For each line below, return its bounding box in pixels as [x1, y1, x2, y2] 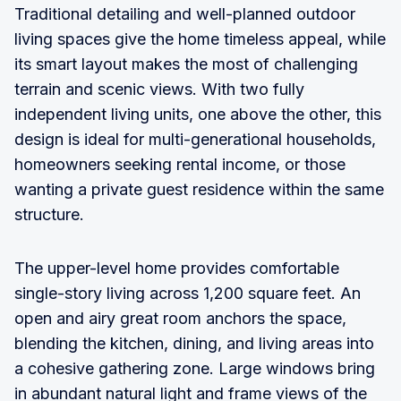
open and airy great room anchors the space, [14, 308, 346, 328]
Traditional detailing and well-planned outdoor [14, 4, 355, 23]
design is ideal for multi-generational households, [14, 129, 376, 149]
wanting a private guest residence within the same [14, 179, 384, 199]
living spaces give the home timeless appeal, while [14, 29, 386, 48]
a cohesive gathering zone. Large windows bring [14, 358, 375, 378]
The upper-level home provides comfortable [14, 258, 339, 277]
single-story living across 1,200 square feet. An [14, 283, 361, 303]
